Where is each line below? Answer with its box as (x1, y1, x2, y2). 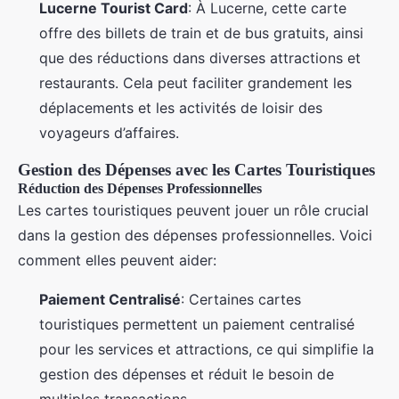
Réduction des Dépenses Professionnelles (18, 180, 262, 196)
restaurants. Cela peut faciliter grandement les (39, 73, 352, 92)
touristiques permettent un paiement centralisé (39, 314, 354, 333)
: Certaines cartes (181, 289, 301, 308)
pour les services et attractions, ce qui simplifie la (39, 339, 374, 358)
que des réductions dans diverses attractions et (39, 48, 361, 67)
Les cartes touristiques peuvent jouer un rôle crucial (18, 200, 369, 219)
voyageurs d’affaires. (39, 123, 179, 142)
